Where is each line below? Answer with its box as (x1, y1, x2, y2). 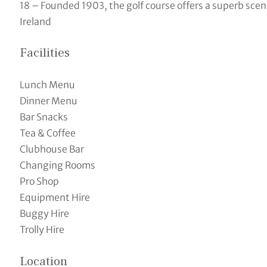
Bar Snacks (19, 110, 68, 123)
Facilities (19, 45, 70, 61)
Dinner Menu (19, 94, 77, 107)
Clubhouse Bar (19, 142, 84, 155)
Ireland (19, 15, 51, 27)
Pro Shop (19, 175, 59, 187)
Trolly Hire (19, 223, 64, 235)
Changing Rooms (19, 159, 95, 171)
